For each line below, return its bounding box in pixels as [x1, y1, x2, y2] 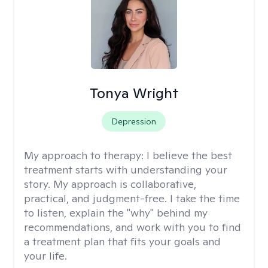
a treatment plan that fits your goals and [24, 234, 221, 248]
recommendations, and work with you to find [24, 220, 241, 234]
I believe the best [147, 148, 232, 162]
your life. [24, 249, 67, 263]
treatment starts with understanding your [24, 163, 227, 176]
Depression [111, 116, 157, 127]
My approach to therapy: [24, 148, 147, 162]
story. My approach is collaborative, [24, 177, 196, 191]
